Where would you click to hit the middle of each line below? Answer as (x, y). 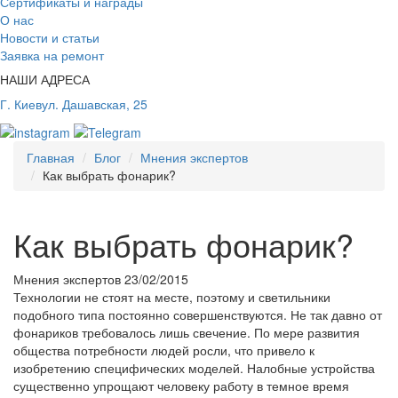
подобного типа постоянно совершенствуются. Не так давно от (198, 314)
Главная (51, 157)
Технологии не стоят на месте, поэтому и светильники (172, 296)
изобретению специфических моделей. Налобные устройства (194, 367)
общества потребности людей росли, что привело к (164, 350)
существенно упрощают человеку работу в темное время (181, 385)
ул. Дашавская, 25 (95, 103)
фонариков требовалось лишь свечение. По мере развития (187, 332)
